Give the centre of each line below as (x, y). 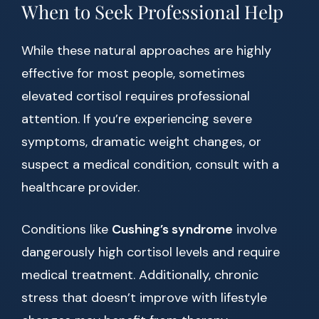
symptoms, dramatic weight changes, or (141, 142)
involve (255, 230)
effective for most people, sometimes (133, 74)
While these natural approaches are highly (146, 51)
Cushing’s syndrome (172, 230)
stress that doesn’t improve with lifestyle (144, 298)
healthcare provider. (80, 188)
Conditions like (67, 230)
